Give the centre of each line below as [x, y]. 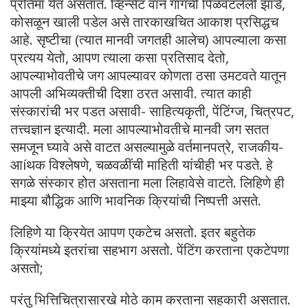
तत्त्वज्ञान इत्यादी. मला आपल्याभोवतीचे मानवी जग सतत [140, 129]
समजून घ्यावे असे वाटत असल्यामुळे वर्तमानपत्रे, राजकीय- [147, 146]
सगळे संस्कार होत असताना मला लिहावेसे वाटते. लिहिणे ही [147, 182]
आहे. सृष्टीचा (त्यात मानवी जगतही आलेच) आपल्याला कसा [148, 39]
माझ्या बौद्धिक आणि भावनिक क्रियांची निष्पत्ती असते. [136, 200]
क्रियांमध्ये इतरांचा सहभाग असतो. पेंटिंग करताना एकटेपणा [150, 250]
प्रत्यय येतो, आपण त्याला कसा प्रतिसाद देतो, [120, 57]
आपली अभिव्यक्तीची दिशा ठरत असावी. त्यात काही [131, 93]
